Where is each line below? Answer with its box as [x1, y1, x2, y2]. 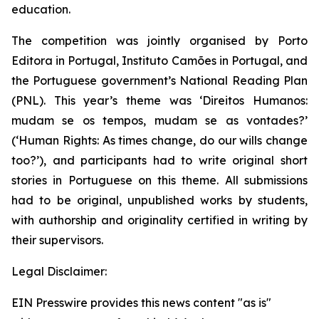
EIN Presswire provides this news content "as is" [11, 296, 271, 310]
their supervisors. [11, 233, 103, 247]
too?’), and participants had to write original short [11, 153, 308, 167]
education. [11, 2, 70, 16]
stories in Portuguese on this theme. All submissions [11, 173, 308, 187]
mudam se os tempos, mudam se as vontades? [11, 113, 305, 127]
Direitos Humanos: [202, 93, 308, 108]
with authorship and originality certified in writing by [11, 213, 308, 227]
